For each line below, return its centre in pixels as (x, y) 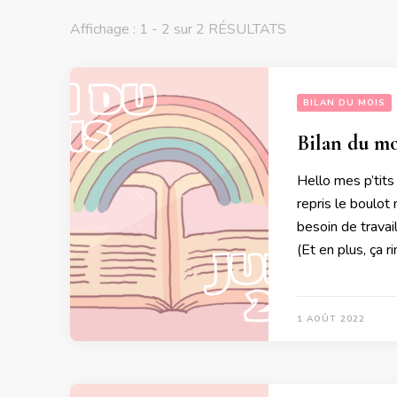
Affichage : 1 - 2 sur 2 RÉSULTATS (178, 30)
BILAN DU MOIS (344, 103)
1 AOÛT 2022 (331, 319)
